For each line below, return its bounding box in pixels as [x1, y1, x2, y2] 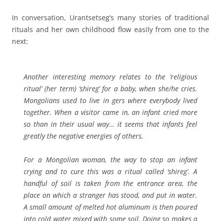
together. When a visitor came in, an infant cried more [24, 108, 197, 117]
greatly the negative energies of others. [24, 131, 144, 141]
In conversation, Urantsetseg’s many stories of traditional [12, 13, 209, 23]
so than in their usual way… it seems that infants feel [24, 119, 197, 129]
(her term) [44, 84, 76, 94]
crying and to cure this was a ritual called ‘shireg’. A [24, 167, 197, 177]
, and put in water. [138, 190, 198, 200]
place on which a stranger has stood [24, 190, 139, 200]
